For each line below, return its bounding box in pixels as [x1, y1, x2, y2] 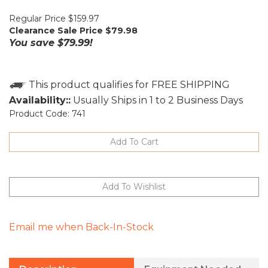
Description [19, 253, 77, 265]
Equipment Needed [144, 253, 241, 265]
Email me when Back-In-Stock [9, 211, 154, 223]
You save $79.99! [9, 37, 93, 49]
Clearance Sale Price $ [9, 25, 111, 36]
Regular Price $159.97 [9, 13, 99, 25]
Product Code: [9, 108, 69, 120]
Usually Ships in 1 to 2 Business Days [71, 95, 243, 106]
